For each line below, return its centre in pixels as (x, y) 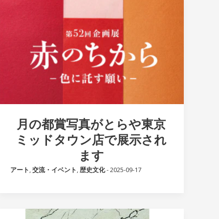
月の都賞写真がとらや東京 (91, 123)
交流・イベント (55, 169)
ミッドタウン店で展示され (91, 139)
